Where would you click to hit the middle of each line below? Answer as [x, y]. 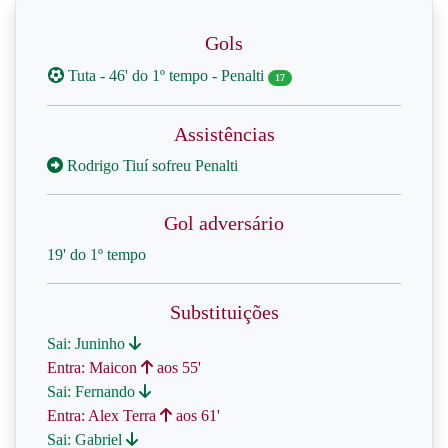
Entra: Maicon [94, 367]
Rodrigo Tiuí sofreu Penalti [150, 165]
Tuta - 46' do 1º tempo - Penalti [166, 75]
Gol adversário [224, 223]
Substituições [224, 312]
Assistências [224, 134]
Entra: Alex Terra [103, 415]
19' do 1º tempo [96, 254]
